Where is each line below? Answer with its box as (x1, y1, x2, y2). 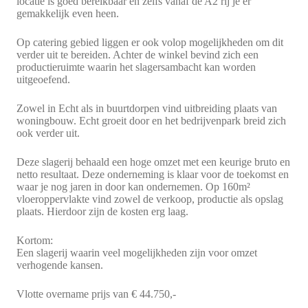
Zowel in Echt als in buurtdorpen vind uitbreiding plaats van (16, 102, 277, 114)
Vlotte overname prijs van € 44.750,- (16, 287, 176, 300)
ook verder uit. (16, 126, 80, 139)
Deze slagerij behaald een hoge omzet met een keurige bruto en (16, 155, 290, 168)
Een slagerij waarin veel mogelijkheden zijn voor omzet (16, 246, 257, 258)
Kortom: (16, 234, 56, 246)
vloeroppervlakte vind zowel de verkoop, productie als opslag (16, 192, 283, 205)
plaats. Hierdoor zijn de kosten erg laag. (16, 205, 188, 217)
